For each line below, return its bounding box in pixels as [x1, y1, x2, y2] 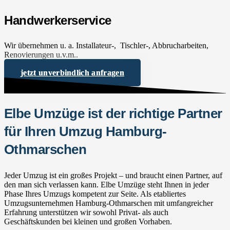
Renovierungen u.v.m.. [4, 50, 78, 60]
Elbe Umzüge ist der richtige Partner [4, 106, 222, 121]
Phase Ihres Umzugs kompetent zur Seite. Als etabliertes [4, 189, 186, 198]
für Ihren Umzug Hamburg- [4, 124, 167, 139]
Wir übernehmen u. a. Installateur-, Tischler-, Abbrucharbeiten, [4, 41, 208, 50]
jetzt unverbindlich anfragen [21, 68, 124, 78]
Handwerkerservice [4, 13, 111, 28]
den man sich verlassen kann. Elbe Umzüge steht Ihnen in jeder [4, 180, 209, 189]
